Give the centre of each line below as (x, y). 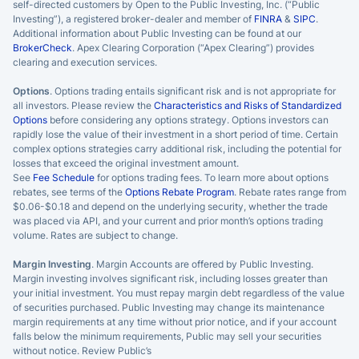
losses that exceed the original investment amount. (126, 163)
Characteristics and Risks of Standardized (248, 105)
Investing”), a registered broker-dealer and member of (133, 18)
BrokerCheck (42, 47)
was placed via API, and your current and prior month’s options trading (168, 220)
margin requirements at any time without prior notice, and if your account (175, 321)
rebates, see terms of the (69, 192)
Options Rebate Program (179, 192)
